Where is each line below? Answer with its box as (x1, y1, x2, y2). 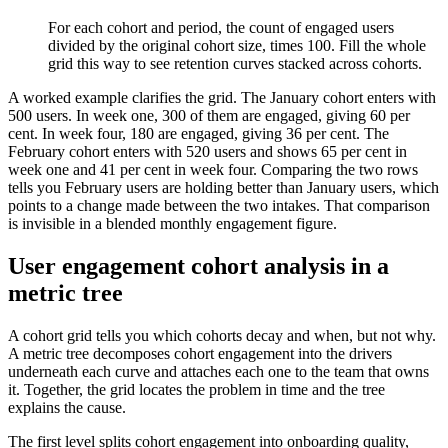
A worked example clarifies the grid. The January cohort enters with (8, 89, 436, 107)
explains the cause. (8, 398, 126, 416)
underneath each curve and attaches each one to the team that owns (8, 362, 429, 380)
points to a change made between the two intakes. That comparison (8, 197, 430, 215)
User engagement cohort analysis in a (8, 253, 389, 280)
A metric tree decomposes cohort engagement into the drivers (8, 344, 392, 362)
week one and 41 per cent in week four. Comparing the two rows (8, 161, 418, 179)
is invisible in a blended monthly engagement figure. (8, 215, 337, 233)
